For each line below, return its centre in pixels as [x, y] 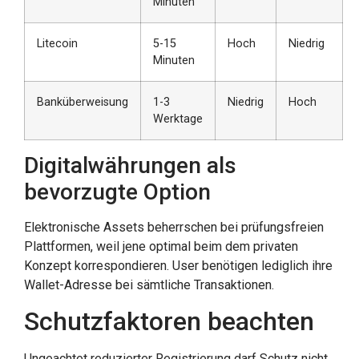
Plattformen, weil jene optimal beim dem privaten [161, 246]
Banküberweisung [83, 102]
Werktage [178, 119]
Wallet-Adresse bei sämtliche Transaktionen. [149, 284]
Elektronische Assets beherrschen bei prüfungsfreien [174, 227]
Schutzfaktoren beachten [169, 322]
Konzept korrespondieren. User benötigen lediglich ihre [178, 265]
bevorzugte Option [117, 192]
